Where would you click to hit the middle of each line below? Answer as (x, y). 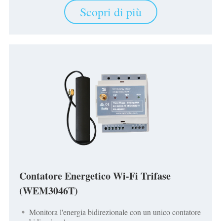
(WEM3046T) (48, 190)
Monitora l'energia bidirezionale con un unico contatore (115, 212)
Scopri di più (110, 12)
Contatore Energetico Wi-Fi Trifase (95, 176)
